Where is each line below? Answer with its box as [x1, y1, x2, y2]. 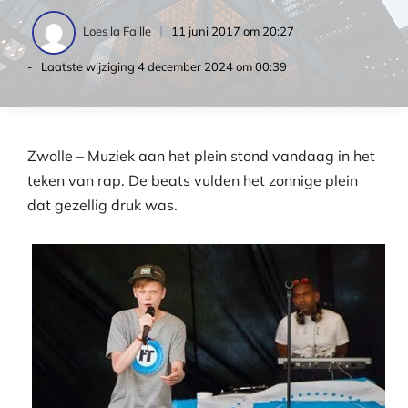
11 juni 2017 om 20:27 [171, 24, 294, 38]
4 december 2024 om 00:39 [138, 59, 287, 74]
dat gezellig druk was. [27, 196, 178, 214]
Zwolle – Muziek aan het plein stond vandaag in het [27, 147, 375, 165]
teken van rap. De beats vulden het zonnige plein [27, 171, 358, 189]
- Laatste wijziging [27, 59, 138, 74]
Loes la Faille [83, 24, 151, 39]
